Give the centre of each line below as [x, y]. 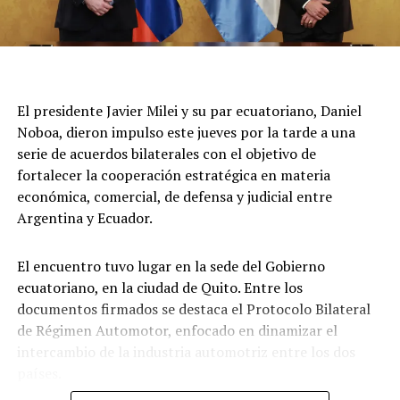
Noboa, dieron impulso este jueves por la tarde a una [186, 133]
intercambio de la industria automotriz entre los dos [186, 352]
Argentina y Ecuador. [84, 218]
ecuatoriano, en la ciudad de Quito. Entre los [159, 288]
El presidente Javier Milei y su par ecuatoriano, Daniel [189, 111]
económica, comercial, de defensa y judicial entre [174, 197]
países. [39, 374]
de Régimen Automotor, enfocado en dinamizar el [177, 331]
